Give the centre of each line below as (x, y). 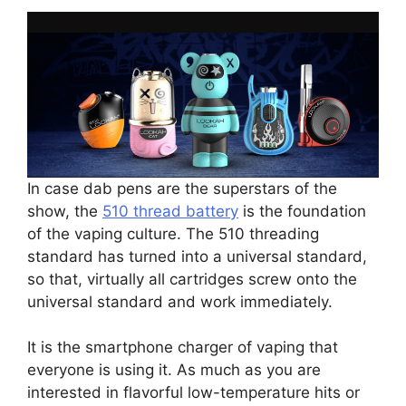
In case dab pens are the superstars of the (182, 188)
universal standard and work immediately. (180, 301)
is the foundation (302, 211)
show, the (65, 211)
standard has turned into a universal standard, (197, 256)
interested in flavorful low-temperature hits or (193, 393)
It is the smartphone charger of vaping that (183, 348)
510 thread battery (170, 211)
